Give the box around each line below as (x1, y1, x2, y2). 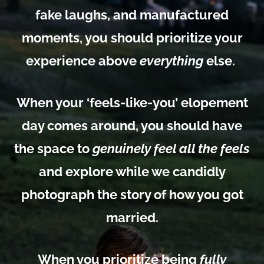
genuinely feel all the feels (93, 140, 250, 156)
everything (140, 52, 203, 68)
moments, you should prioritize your (21, 29, 243, 45)
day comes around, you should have (22, 117, 242, 133)
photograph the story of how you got (21, 186, 243, 202)
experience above (26, 52, 140, 68)
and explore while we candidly (38, 163, 226, 179)
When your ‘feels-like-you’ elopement (16, 94, 248, 110)
